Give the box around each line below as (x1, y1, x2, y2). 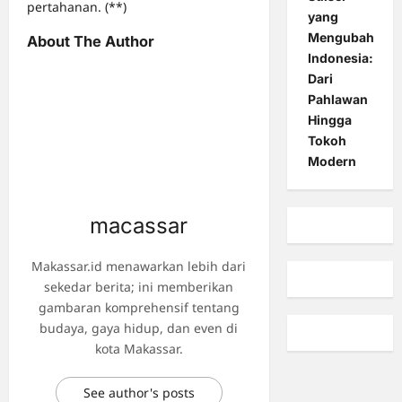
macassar (90, 213, 188, 240)
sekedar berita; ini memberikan (44, 278, 234, 296)
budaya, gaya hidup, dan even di (39, 319, 239, 337)
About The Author (27, 32, 154, 51)
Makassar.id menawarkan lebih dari (31, 258, 247, 275)
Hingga (307, 112, 352, 128)
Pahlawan (307, 92, 368, 108)
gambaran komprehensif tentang (38, 299, 240, 317)
